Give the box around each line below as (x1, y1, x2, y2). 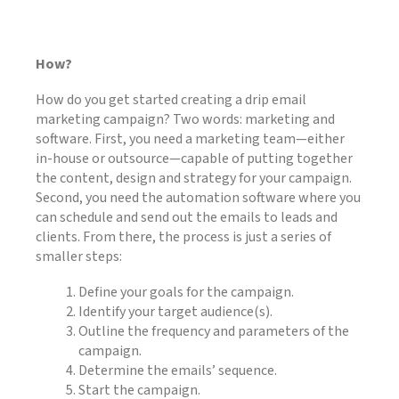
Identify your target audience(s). (78, 301, 273, 322)
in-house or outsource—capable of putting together (36, 148, 353, 168)
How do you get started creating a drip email (36, 89, 306, 110)
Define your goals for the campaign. (78, 281, 294, 302)
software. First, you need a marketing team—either (36, 128, 345, 149)
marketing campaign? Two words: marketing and (36, 109, 335, 129)
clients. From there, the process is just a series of (36, 226, 331, 247)
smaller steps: (36, 246, 122, 266)
